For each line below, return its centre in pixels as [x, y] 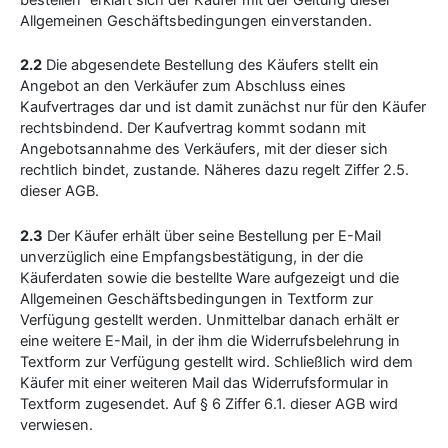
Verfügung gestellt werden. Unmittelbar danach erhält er [209, 319]
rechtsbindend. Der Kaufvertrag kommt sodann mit [193, 128]
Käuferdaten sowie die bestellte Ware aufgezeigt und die [209, 277]
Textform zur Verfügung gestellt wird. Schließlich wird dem [216, 361]
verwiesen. [56, 424]
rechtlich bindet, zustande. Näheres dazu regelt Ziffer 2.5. [214, 170]
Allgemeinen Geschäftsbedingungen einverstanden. [196, 20]
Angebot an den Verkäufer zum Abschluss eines [183, 86]
